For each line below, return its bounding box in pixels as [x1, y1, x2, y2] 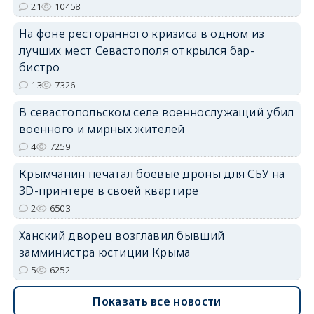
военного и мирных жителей [18, 121, 185, 137]
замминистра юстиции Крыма [18, 244, 191, 260]
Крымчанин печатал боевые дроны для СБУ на [18, 165, 285, 182]
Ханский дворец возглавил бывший [18, 227, 225, 243]
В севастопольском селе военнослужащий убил [18, 104, 294, 120]
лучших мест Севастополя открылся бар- [18, 42, 255, 58]
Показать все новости [93, 293, 221, 309]
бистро [18, 59, 60, 75]
